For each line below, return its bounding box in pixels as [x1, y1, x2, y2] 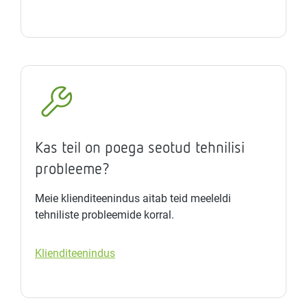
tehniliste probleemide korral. [35, 208, 174, 222]
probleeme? [35, 160, 110, 178]
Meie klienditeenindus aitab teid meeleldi [35, 192, 231, 206]
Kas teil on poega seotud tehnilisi [35, 138, 245, 157]
